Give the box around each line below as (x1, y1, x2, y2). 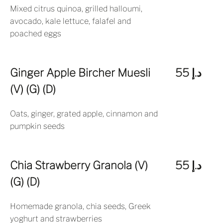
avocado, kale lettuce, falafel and (10, 16, 131, 26)
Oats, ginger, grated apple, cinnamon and (10, 109, 158, 118)
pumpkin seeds (10, 121, 65, 131)
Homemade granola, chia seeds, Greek (10, 202, 151, 211)
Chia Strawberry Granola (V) (10, 159, 148, 172)
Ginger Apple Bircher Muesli (10, 66, 150, 79)
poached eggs (10, 29, 61, 38)
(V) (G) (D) (10, 83, 56, 96)
